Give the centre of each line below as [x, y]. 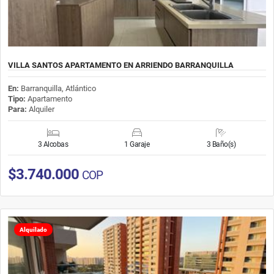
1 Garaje [137, 144]
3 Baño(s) [221, 144]
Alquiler [41, 109]
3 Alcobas [53, 144]
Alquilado [33, 229]
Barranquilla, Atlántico [58, 88]
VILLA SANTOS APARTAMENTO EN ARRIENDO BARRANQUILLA [121, 65]
